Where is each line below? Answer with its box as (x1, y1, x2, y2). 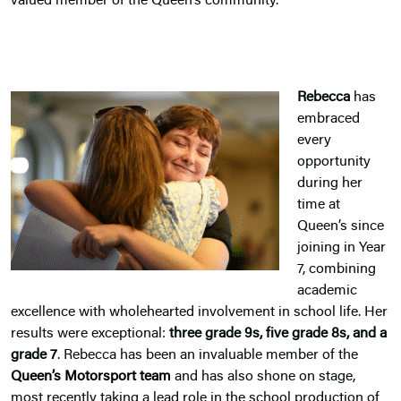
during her (297, 176, 363, 192)
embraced (297, 112, 360, 127)
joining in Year (297, 241, 386, 256)
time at (297, 198, 340, 213)
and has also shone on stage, (175, 370, 355, 385)
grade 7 (11, 348, 57, 363)
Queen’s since (297, 219, 384, 235)
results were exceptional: (11, 327, 169, 342)
